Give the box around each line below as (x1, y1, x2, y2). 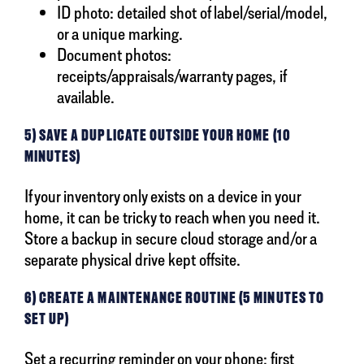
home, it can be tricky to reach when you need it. (24, 206, 320, 228)
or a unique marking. (57, 23, 183, 45)
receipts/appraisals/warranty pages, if (57, 65, 286, 87)
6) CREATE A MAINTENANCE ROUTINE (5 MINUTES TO (24, 288, 324, 308)
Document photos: (57, 44, 171, 66)
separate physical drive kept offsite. (24, 249, 240, 271)
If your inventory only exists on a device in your (24, 185, 301, 207)
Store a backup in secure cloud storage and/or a (24, 227, 317, 249)
